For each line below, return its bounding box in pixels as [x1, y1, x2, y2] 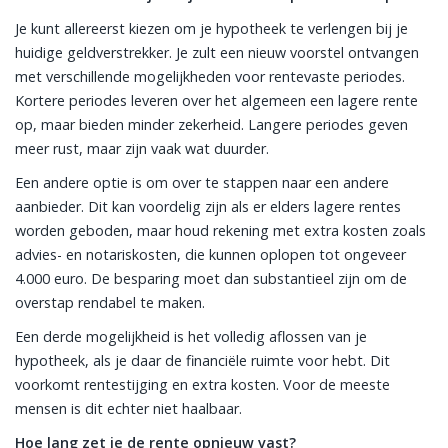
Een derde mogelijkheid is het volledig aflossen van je [15, 327, 367, 346]
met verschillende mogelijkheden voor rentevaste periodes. [15, 67, 405, 86]
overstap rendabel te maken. [15, 293, 205, 312]
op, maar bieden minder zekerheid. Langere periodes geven [15, 115, 408, 134]
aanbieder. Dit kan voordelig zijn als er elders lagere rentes [15, 197, 401, 216]
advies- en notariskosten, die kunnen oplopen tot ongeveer [15, 245, 406, 264]
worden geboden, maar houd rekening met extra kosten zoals [15, 221, 426, 240]
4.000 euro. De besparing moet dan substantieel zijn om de [15, 269, 407, 288]
